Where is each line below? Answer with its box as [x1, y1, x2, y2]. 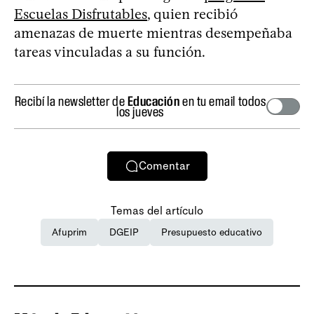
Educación [127, 93, 180, 109]
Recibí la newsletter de [14, 93, 128, 109]
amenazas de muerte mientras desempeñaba [14, 24, 292, 41]
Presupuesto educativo [161, 226, 262, 238]
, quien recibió [147, 5, 238, 22]
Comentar [138, 159, 190, 173]
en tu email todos [179, 93, 266, 109]
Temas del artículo [111, 203, 203, 217]
